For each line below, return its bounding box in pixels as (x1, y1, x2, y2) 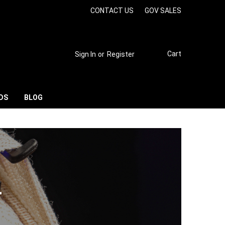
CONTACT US (90, 6, 134, 15)
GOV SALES (145, 6, 182, 15)
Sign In (75, 50, 96, 58)
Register (107, 50, 135, 58)
